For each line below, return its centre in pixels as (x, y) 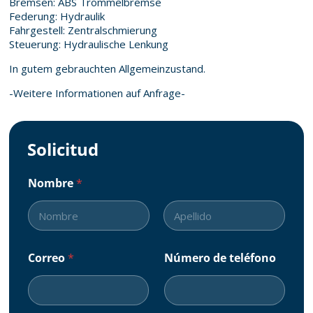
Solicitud (63, 150)
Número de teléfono (220, 258)
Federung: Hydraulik (57, 16)
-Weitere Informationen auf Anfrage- (97, 93)
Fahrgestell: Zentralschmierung (83, 30)
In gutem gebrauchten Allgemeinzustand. (107, 69)
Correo (48, 258)
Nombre (52, 183)
